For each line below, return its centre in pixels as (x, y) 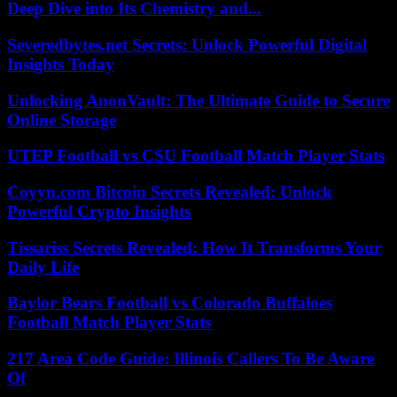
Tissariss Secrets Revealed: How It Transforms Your (194, 247)
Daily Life (43, 267)
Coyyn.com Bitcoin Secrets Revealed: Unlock (170, 191)
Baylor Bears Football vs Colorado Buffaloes (170, 303)
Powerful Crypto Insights (99, 211)
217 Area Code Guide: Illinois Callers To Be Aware (191, 359)
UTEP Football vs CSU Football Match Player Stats (196, 156)
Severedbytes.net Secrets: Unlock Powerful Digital (187, 44)
